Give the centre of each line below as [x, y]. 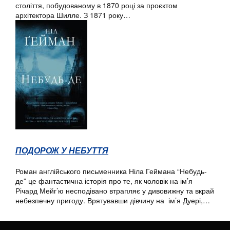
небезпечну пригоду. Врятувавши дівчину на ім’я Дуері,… [113, 200]
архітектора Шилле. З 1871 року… [73, 15]
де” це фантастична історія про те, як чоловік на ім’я [104, 181]
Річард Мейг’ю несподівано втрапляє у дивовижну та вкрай [115, 191]
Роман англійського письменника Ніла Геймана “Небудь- [111, 171]
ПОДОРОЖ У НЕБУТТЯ [62, 150]
